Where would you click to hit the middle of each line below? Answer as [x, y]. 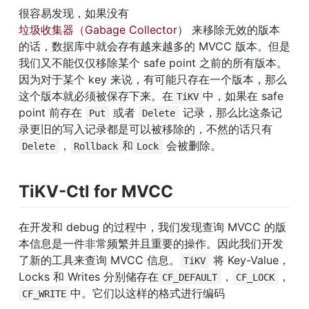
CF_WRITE [44, 294]
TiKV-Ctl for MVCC [96, 191]
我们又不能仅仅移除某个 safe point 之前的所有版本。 [153, 63]
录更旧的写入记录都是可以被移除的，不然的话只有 [146, 129]
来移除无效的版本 [234, 30]
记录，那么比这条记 [230, 112]
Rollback [96, 146]
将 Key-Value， [249, 260]
